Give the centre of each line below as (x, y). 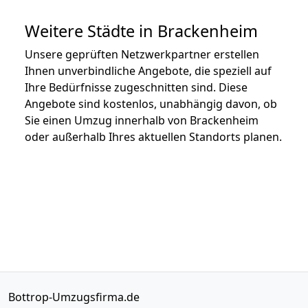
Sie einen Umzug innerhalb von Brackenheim (142, 120)
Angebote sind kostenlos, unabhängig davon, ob (151, 103)
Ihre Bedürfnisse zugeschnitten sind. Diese (136, 87)
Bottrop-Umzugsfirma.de (74, 297)
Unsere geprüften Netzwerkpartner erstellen (142, 54)
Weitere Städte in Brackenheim (141, 31)
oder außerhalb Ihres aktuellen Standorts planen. (153, 136)
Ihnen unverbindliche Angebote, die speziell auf (148, 70)
